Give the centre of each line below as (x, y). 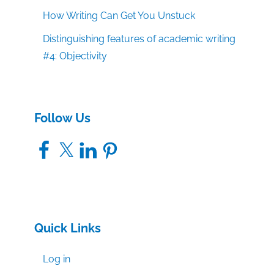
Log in (57, 259)
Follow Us (62, 118)
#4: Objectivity (75, 56)
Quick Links (68, 228)
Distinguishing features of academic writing (139, 39)
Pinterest (119, 144)
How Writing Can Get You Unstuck (119, 15)
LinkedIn (96, 144)
